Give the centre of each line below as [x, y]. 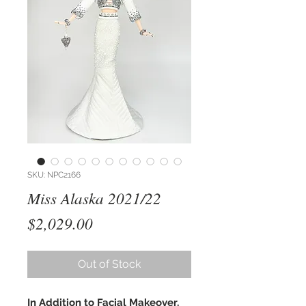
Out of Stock [109, 264]
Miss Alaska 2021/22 [94, 198]
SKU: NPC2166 [54, 175]
